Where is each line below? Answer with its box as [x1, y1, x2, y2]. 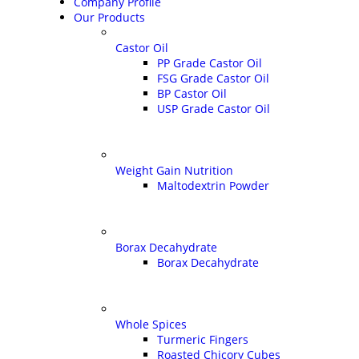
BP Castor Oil [157, 85, 227, 101]
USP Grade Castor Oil [157, 100, 270, 116]
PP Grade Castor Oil [157, 54, 262, 71]
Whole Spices [115, 316, 187, 332]
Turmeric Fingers [157, 331, 248, 347]
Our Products [74, 9, 145, 25]
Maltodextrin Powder [157, 177, 269, 193]
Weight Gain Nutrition [115, 162, 233, 178]
